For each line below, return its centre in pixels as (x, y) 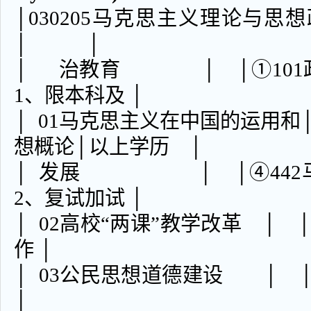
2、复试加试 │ (79, 198)
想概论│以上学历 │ (109, 146)
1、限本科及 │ (79, 95)
